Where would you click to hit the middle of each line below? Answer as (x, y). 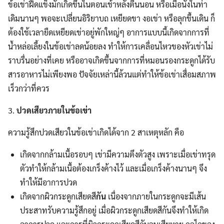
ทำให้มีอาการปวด (48, 182)
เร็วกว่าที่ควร (29, 88)
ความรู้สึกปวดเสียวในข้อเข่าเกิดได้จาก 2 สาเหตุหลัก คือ (96, 132)
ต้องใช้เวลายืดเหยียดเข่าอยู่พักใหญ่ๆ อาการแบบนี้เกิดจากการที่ (109, 32)
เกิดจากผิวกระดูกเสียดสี (58, 196)
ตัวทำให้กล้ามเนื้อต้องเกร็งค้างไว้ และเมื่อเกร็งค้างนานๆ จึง (113, 168)
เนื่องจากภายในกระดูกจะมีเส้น (156, 196)
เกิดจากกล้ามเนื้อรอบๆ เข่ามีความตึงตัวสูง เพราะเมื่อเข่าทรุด (118, 154)
